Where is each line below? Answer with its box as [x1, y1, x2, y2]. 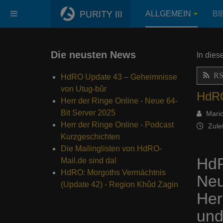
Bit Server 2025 [61, 109, 115, 117]
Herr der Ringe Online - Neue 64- [61, 97, 178, 105]
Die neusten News [51, 49, 136, 60]
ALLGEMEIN [145, 9, 191, 18]
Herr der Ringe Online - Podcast [61, 120, 174, 129]
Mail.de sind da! [61, 156, 116, 165]
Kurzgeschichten [61, 132, 120, 141]
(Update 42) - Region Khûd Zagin [61, 180, 178, 189]
